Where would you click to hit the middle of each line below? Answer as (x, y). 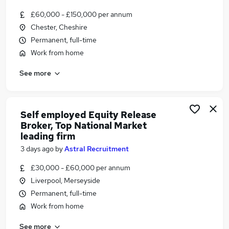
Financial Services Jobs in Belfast (87, 27)
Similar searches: (43, 9)
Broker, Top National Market (84, 125)
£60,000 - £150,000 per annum (82, 14)
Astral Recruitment (97, 149)
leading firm (48, 136)
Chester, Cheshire (59, 27)
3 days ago (37, 149)
